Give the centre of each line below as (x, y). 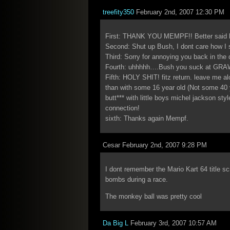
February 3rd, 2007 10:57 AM (172, 223)
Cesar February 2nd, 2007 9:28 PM (155, 145)
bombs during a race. (137, 179)
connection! (122, 108)
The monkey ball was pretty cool (154, 196)
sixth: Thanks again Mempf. (147, 118)
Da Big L (116, 223)
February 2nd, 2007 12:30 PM (179, 12)
